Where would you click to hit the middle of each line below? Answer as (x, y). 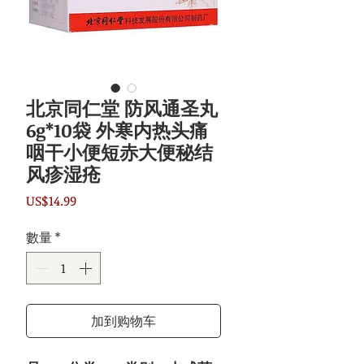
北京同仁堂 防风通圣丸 (122, 108)
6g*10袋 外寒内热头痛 (117, 130)
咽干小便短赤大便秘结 (119, 152)
